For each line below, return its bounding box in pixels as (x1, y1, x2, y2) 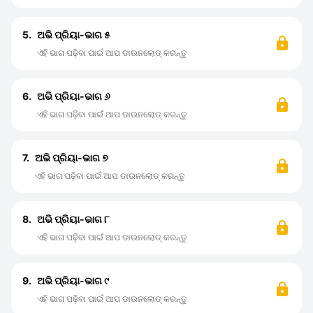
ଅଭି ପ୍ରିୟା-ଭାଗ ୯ (37, 275, 109, 286)
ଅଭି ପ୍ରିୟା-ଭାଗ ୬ (37, 90, 110, 102)
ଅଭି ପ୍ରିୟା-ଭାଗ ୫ (37, 29, 110, 41)
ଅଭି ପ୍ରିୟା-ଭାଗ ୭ (35, 152, 108, 163)
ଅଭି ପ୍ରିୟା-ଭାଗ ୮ (37, 213, 109, 225)
